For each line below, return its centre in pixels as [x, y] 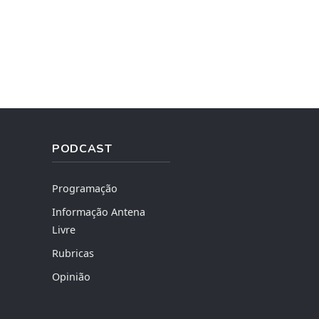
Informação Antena [98, 211]
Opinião [71, 276]
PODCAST [82, 148]
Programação [84, 188]
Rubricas [73, 253]
